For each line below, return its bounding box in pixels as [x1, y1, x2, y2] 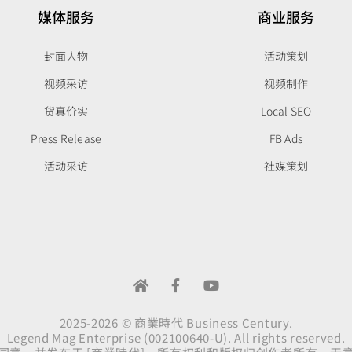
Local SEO [260, 103, 312, 119]
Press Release [30, 130, 102, 147]
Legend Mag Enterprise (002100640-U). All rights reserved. [6, 329, 346, 346]
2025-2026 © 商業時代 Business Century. [59, 314, 293, 332]
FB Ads [269, 130, 303, 147]
